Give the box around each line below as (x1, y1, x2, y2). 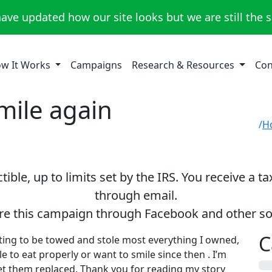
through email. (95, 187, 177, 203)
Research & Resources (132, 58, 237, 72)
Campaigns (70, 58, 123, 72)
